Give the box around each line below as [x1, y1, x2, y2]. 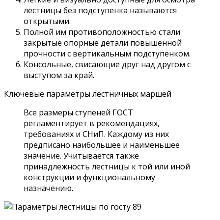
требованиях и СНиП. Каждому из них [24, 128, 169, 139]
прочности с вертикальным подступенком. [24, 48, 191, 59]
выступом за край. [24, 69, 94, 81]
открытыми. [24, 15, 71, 27]
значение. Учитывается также [24, 150, 139, 161]
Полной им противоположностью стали [24, 26, 180, 37]
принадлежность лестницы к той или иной [24, 161, 190, 172]
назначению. [24, 182, 73, 193]
